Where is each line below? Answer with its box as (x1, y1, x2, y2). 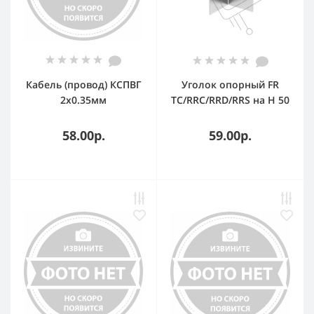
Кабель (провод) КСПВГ (25, 78, 142, 91)
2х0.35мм (60, 93, 107, 107)
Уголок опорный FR (182, 78, 279, 91)
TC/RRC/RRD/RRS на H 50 (171, 93, 289, 107)
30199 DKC (205, 109, 256, 122)
